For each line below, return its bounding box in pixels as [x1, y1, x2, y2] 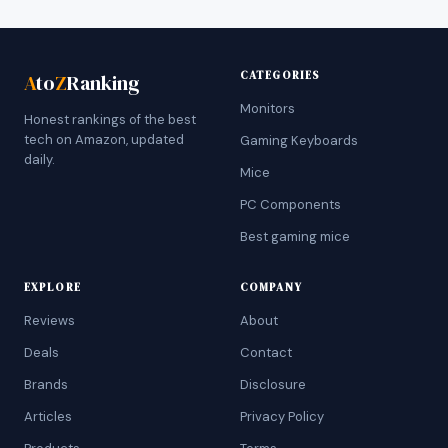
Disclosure [240, 376, 306, 393]
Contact [240, 344, 292, 361]
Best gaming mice [240, 228, 350, 245]
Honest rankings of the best [24, 111, 196, 128]
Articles [24, 408, 72, 425]
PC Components [240, 196, 341, 213]
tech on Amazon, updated [24, 131, 184, 148]
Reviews [24, 312, 75, 329]
